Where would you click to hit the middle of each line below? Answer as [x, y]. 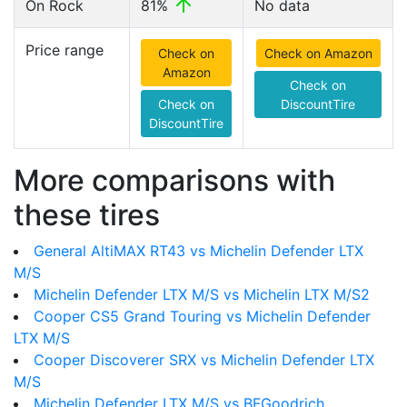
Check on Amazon [318, 53]
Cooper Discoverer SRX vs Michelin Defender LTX [204, 360]
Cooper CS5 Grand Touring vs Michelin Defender [202, 316]
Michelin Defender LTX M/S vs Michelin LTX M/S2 [202, 294]
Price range [65, 50]
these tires [87, 215]
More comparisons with [174, 180]
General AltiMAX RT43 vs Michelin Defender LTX [199, 251]
